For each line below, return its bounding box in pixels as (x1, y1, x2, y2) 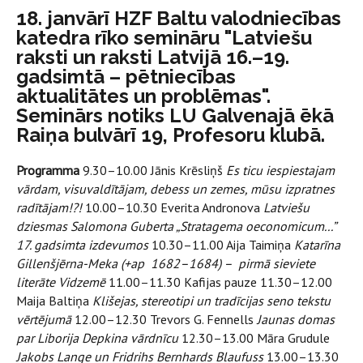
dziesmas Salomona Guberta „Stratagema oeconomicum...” (16, 218, 335, 234)
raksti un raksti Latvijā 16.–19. (16, 45, 289, 69)
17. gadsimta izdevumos (16, 237, 148, 253)
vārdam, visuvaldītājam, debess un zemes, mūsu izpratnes (16, 181, 335, 197)
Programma (16, 162, 79, 178)
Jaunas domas (257, 311, 335, 327)
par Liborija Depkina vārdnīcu (16, 330, 178, 346)
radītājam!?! (16, 199, 82, 216)
